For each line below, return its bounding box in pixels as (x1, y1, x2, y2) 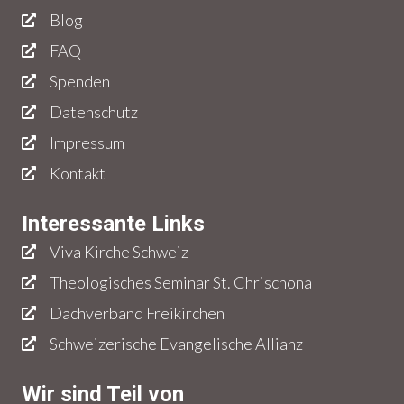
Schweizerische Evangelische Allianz (50, 334, 303, 353)
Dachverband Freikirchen (50, 303, 225, 323)
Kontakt (50, 163, 106, 183)
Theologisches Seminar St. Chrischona (50, 272, 312, 292)
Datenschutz (50, 102, 138, 122)
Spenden (50, 71, 110, 91)
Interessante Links (22, 211, 205, 236)
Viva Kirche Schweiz (50, 242, 188, 262)
